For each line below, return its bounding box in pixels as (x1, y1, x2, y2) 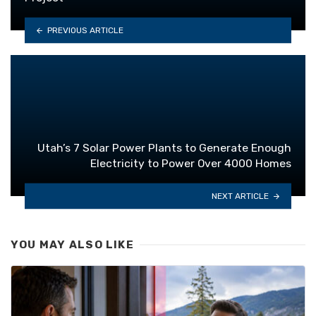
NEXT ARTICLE (212, 190, 269, 201)
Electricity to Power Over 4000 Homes (90, 157, 291, 171)
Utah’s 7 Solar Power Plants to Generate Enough (37, 141, 291, 155)
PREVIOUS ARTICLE (47, 25, 123, 35)
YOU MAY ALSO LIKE (11, 238, 134, 252)
